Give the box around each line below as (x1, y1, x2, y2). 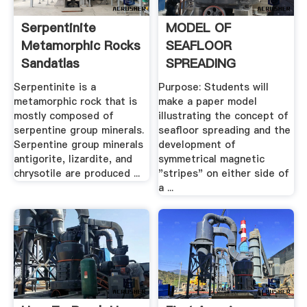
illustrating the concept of (158, 109, 289, 123)
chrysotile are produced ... (13, 167, 140, 181)
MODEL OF (166, 19, 232, 36)
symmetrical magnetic (158, 152, 265, 167)
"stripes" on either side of (158, 167, 290, 181)
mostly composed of (13, 109, 114, 123)
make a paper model (158, 95, 258, 109)
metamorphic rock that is (13, 95, 137, 109)
